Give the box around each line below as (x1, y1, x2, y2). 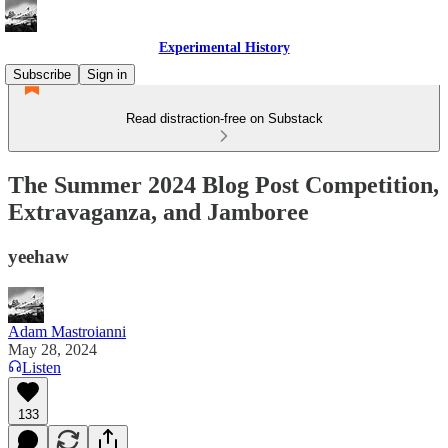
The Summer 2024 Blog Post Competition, (8, 171, 439, 198)
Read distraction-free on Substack (125, 111, 323, 126)
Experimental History (158, 40, 290, 55)
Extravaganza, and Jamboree (8, 198, 309, 225)
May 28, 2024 (8, 340, 97, 358)
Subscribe (13, 67, 71, 82)
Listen (22, 358, 61, 376)
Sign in (87, 67, 127, 82)
